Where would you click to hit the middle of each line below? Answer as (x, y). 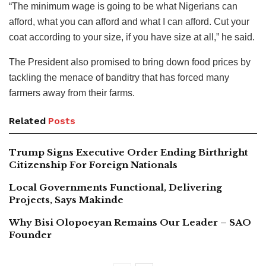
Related (27, 121)
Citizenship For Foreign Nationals (93, 165)
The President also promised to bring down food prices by (130, 62)
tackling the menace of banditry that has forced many (119, 78)
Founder (30, 235)
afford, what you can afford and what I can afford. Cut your (129, 22)
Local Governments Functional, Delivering (115, 188)
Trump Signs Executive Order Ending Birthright (129, 153)
